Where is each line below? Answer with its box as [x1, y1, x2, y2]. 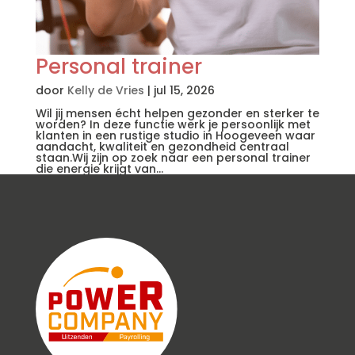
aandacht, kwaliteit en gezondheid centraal [35, 139, 289, 155]
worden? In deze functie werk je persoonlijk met [35, 116, 311, 133]
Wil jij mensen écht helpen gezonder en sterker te [35, 105, 319, 122]
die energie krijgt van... [35, 161, 163, 177]
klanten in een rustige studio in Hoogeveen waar [35, 128, 315, 144]
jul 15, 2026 [153, 82, 215, 99]
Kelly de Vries [67, 82, 144, 99]
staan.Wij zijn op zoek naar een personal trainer [35, 150, 311, 166]
